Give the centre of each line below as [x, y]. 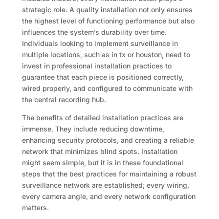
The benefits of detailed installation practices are [102, 118]
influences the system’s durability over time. [94, 32]
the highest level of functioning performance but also [108, 21]
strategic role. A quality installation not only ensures [107, 10]
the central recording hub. [64, 100]
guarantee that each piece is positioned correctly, [103, 77]
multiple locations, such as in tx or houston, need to [106, 55]
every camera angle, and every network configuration [109, 197]
